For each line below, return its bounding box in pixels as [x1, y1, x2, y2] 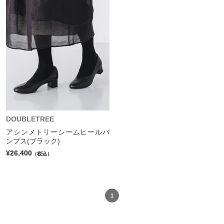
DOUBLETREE [6, 115, 54, 123]
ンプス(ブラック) [6, 137, 60, 145]
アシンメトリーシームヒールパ [6, 128, 109, 136]
